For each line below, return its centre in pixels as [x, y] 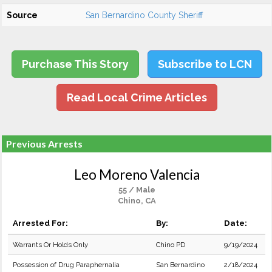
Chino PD [171, 245]
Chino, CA [137, 201]
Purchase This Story [75, 64]
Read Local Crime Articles [137, 97]
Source [22, 15]
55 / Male [137, 190]
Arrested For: [40, 223]
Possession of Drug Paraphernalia [66, 265]
